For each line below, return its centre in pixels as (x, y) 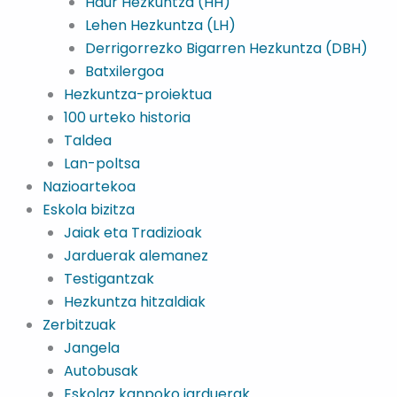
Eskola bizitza (89, 210)
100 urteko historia (127, 117)
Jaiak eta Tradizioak (133, 233)
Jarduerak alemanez (136, 256)
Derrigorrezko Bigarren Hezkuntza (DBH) (226, 48)
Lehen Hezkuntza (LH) (160, 25)
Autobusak (101, 371)
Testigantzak (109, 279)
